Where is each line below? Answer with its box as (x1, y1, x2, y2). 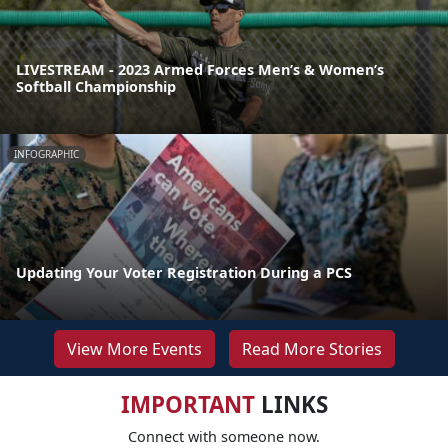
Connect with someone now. (128, 426, 320, 446)
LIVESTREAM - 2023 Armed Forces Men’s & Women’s (16, 59, 384, 79)
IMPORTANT (120, 388, 255, 420)
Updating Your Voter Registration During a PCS (16, 262, 352, 282)
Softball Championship (16, 76, 176, 96)
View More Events (66, 337, 202, 360)
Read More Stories (241, 337, 382, 360)
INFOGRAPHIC (14, 146, 79, 161)
